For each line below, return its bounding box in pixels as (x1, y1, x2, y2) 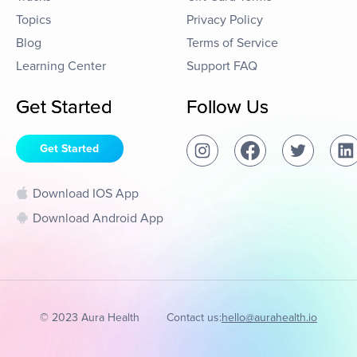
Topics (16, 12, 51, 28)
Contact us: (167, 311, 222, 324)
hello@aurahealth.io (222, 311, 317, 324)
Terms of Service (186, 35, 278, 51)
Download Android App (33, 210, 163, 226)
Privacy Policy (186, 12, 263, 28)
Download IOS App (33, 186, 139, 202)
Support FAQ (186, 58, 257, 74)
